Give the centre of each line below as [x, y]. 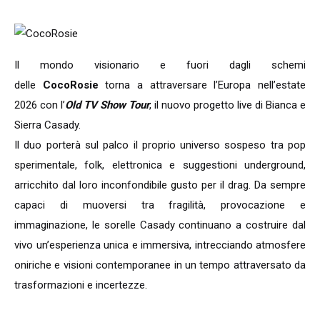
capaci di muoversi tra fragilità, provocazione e [160, 205]
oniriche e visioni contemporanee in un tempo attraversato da [160, 265]
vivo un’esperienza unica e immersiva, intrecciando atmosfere [160, 245]
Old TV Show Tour [107, 105]
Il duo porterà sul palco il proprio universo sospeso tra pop [160, 145]
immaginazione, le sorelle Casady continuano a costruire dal [160, 225]
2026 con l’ [40, 105]
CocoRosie [74, 85]
